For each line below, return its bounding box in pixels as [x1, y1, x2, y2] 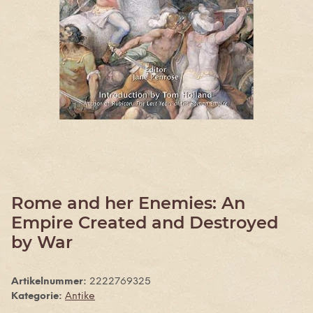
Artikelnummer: [11, 276, 89, 287]
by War [11, 231, 73, 252]
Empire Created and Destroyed [11, 212, 278, 233]
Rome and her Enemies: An [11, 192, 245, 213]
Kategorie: [11, 291, 65, 302]
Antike [65, 291, 95, 302]
